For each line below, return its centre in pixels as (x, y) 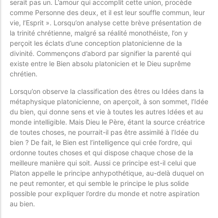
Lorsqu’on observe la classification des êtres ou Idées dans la (107, 91)
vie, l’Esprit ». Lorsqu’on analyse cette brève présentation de (106, 23)
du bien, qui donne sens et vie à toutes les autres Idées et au (106, 111)
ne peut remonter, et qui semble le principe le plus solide (99, 183)
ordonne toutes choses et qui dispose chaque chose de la (101, 152)
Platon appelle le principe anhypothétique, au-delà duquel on (107, 173)
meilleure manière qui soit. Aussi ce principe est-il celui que (103, 163)
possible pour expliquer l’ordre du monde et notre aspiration (105, 193)
